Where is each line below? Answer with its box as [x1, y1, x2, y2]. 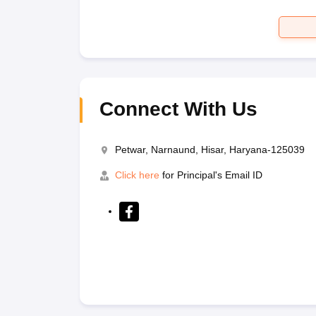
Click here [114, 169, 159, 181]
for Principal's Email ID [159, 169, 262, 181]
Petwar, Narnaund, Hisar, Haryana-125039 [114, 143, 305, 155]
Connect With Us [99, 97, 257, 120]
